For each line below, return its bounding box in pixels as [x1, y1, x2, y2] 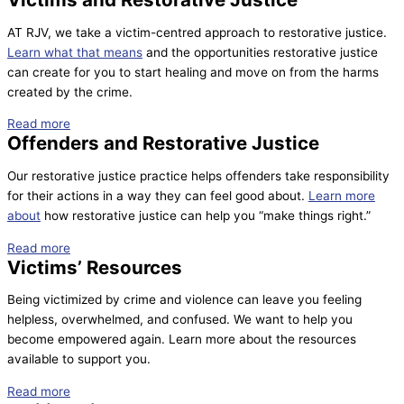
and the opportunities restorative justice [142, 44, 378, 60]
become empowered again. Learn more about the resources [7, 332, 356, 347]
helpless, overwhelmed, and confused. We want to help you [7, 312, 353, 327]
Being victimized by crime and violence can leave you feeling [7, 292, 362, 308]
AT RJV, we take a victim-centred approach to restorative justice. [7, 24, 387, 40]
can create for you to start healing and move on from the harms [7, 64, 379, 79]
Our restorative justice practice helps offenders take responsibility [7, 169, 390, 184]
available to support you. [7, 352, 151, 367]
